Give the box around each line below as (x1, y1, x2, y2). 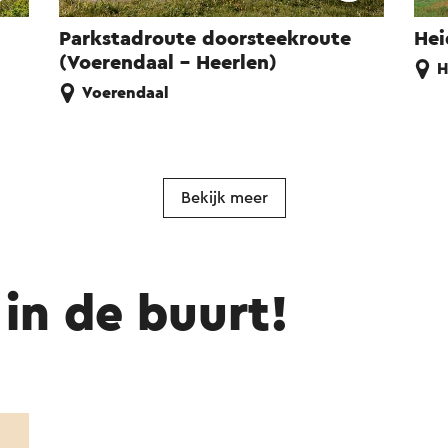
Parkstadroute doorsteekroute (59, 29, 352, 50)
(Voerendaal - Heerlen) (59, 53, 278, 74)
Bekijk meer (180, 190, 268, 207)
